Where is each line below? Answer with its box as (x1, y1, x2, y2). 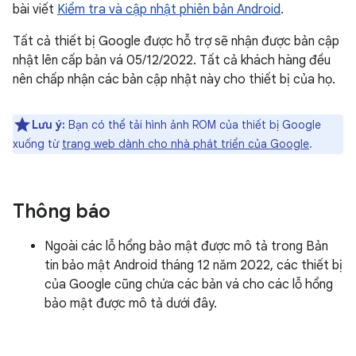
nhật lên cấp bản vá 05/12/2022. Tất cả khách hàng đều (13, 52, 331, 68)
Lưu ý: (32, 118, 65, 132)
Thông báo (13, 199, 110, 223)
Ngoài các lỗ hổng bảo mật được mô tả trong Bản (44, 238, 328, 254)
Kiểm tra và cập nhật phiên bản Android (57, 2, 281, 17)
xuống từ (13, 137, 62, 151)
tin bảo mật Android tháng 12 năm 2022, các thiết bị (44, 257, 342, 273)
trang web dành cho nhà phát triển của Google (62, 137, 309, 151)
